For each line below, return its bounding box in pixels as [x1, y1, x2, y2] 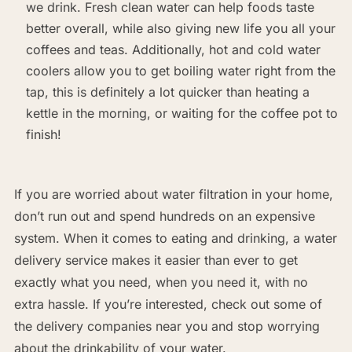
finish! [25, 126, 61, 142]
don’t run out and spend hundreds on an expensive [13, 207, 315, 224]
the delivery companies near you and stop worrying [13, 317, 320, 334]
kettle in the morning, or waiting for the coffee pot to [25, 104, 338, 121]
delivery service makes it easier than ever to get [13, 251, 298, 268]
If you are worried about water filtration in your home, [13, 185, 333, 202]
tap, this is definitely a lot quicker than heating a [25, 83, 310, 100]
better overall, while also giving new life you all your [25, 20, 335, 36]
